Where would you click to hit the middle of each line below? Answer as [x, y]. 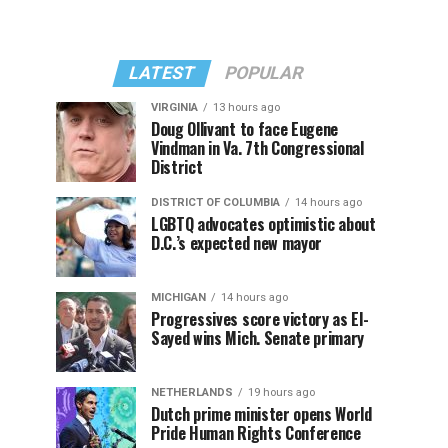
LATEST [162, 73]
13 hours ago [246, 107]
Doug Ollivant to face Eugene [245, 129]
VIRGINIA [174, 107]
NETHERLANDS [192, 392]
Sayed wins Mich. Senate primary [258, 338]
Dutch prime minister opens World [261, 414]
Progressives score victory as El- [260, 319]
